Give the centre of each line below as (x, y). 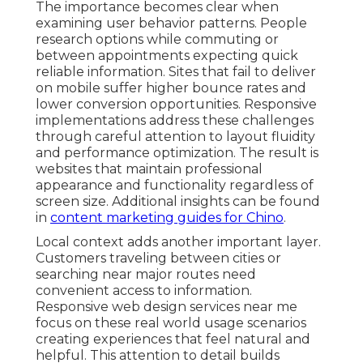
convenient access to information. (144, 291)
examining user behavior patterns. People (171, 23)
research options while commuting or (157, 40)
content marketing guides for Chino (167, 218)
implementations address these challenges (175, 121)
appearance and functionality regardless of (175, 186)
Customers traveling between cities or (158, 258)
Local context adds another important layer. (178, 242)
